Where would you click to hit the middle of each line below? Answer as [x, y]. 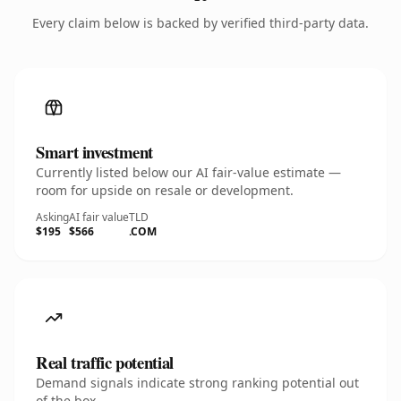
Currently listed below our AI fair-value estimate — [188, 172]
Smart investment [95, 152]
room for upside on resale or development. [165, 190]
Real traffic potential [105, 362]
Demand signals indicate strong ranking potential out [197, 383]
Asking [52, 217]
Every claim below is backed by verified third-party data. [200, 23]
